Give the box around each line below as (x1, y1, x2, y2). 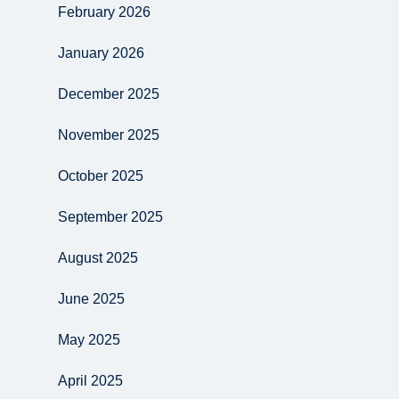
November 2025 (58, 127, 159, 142)
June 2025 (58, 291, 125, 306)
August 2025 (58, 250, 138, 265)
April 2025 (58, 373, 123, 388)
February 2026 (58, 4, 151, 20)
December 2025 (58, 86, 159, 102)
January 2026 (58, 45, 144, 61)
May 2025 (58, 332, 120, 347)
